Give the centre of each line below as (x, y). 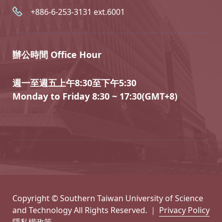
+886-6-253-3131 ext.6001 (78, 12)
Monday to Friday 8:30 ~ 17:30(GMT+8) (95, 96)
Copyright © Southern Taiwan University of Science (108, 198)
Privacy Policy (184, 210)
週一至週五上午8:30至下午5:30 (74, 83)
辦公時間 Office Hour (57, 55)
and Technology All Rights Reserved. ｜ (86, 210)
